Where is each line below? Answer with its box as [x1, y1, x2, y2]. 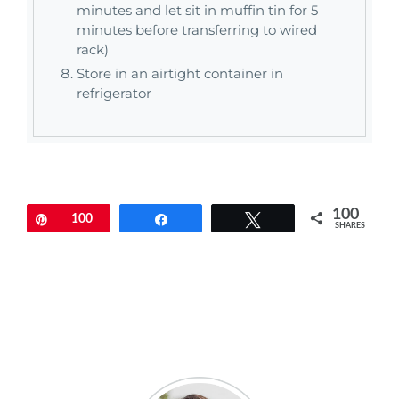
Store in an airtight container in [77, 65, 283, 83]
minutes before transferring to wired [77, 21, 317, 39]
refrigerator [77, 85, 151, 102]
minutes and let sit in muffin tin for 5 [77, 2, 318, 20]
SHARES [335, 222, 366, 231]
